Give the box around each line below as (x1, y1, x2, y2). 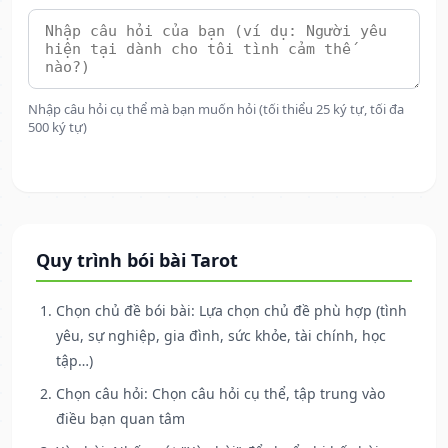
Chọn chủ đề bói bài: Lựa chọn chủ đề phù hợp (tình (56, 301, 407, 321)
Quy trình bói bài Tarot (36, 248, 238, 273)
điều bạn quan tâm (56, 409, 185, 429)
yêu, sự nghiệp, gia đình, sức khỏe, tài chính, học (56, 326, 386, 346)
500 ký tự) (28, 118, 87, 137)
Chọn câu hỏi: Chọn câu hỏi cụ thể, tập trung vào (56, 384, 385, 404)
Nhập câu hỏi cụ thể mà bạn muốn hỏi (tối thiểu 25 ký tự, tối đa (28, 100, 404, 119)
